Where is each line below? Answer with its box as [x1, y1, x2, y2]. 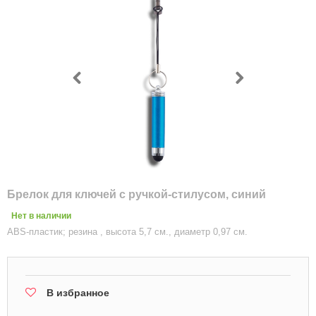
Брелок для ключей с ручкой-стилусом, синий [7, 188, 266, 200]
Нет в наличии [11, 211, 71, 221]
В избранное [47, 287, 109, 298]
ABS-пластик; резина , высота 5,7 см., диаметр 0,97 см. [7, 226, 248, 237]
